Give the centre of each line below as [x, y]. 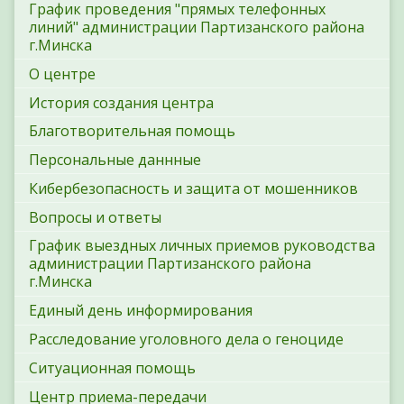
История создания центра [121, 102]
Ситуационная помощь [112, 367]
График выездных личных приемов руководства [202, 246]
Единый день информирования [141, 311]
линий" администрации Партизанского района [197, 27]
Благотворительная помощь [132, 131]
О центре [62, 73]
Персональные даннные [115, 160]
